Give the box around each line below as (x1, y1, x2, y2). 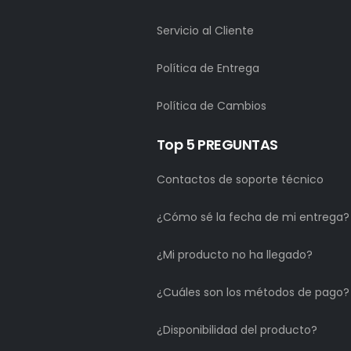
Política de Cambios (156, 97, 266, 114)
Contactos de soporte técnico (156, 171, 324, 187)
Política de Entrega (156, 60, 259, 76)
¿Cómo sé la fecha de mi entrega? (156, 208, 349, 225)
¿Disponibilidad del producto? (156, 321, 317, 338)
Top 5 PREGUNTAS (156, 134, 278, 154)
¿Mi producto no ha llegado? (156, 246, 313, 262)
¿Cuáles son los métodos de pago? (156, 284, 349, 300)
